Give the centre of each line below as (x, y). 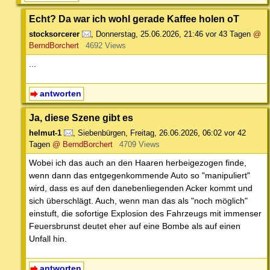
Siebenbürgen (102, 133)
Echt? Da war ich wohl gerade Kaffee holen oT (134, 19)
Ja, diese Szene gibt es (81, 118)
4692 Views (105, 46)
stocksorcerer (54, 34)
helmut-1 (45, 133)
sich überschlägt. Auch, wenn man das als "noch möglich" (138, 201)
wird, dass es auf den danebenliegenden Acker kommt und (141, 188)
